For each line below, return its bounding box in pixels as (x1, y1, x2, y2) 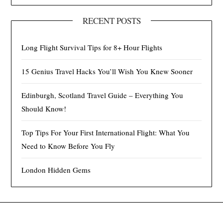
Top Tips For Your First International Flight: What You (21, 127, 190, 137)
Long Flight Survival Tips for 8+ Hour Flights (21, 42, 163, 52)
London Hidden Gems (21, 164, 91, 175)
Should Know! (21, 103, 67, 113)
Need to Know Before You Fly (21, 140, 115, 151)
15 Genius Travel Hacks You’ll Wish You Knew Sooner (21, 66, 193, 76)
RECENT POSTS (82, 14, 141, 26)
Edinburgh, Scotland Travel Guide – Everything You (21, 90, 184, 100)
